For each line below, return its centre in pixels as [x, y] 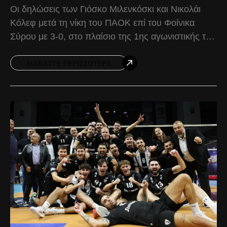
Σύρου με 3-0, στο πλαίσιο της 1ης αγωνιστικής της [113, 37]
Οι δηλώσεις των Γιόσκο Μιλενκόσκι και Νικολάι [105, 9]
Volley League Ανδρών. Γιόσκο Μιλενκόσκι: [97, 50]
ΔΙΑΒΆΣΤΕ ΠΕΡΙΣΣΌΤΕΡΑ [69, 64]
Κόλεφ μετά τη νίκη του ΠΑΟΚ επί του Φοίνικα [102, 23]
